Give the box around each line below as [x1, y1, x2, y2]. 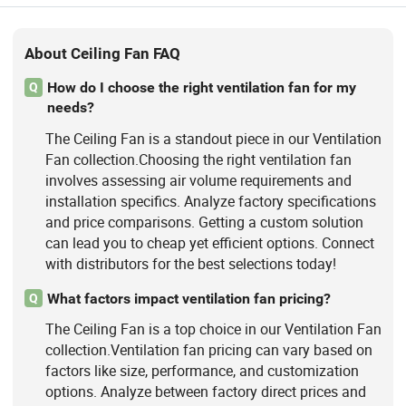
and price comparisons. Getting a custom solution [44, 211, 363, 232]
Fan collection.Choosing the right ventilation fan [44, 149, 352, 169]
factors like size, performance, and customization [44, 360, 359, 381]
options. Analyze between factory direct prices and [44, 381, 366, 401]
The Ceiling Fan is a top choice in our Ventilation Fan [44, 318, 382, 339]
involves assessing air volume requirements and [44, 169, 352, 190]
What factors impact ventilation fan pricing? [46, 289, 331, 307]
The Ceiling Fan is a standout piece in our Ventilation [44, 128, 382, 149]
